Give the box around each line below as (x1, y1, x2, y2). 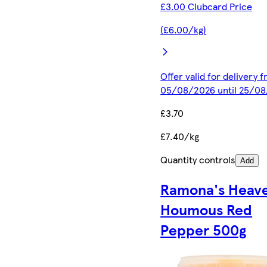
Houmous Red (160, 198, 253, 219)
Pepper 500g (160, 219, 247, 240)
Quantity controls (160, 152, 236, 166)
